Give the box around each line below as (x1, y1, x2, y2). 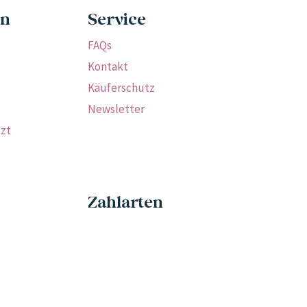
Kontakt (88, 58, 128, 74)
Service (88, 10, 146, 29)
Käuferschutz (88, 79, 155, 95)
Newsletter (88, 101, 145, 116)
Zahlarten (88, 193, 163, 213)
